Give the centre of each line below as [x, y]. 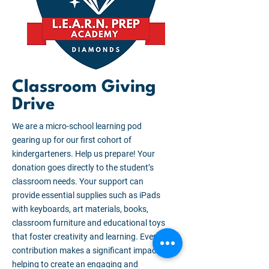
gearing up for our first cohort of [72, 140]
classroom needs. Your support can [78, 181]
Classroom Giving [84, 87]
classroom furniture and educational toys [89, 223]
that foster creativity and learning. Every [86, 237]
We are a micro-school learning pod [77, 126]
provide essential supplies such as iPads [86, 195]
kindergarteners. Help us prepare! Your [83, 154]
